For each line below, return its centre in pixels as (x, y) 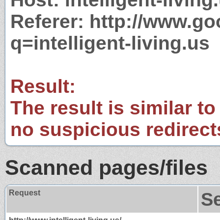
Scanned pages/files (106, 167)
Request (25, 192)
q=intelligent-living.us (110, 43)
